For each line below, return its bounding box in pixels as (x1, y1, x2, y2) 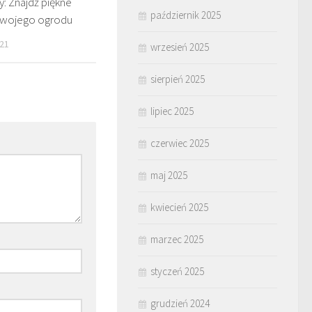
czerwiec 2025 (150, 136, 209, 150)
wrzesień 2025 (150, 40, 209, 54)
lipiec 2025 (150, 104, 194, 118)
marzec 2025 (150, 232, 203, 246)
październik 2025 (150, 8, 221, 22)
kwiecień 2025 (150, 200, 208, 214)
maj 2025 (150, 168, 187, 182)
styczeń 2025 (150, 264, 204, 278)
